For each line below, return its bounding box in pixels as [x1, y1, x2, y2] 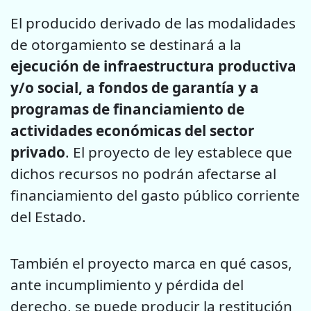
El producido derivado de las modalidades [10, 13, 296, 33]
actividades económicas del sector [10, 121, 254, 141]
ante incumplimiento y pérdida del [10, 274, 244, 294]
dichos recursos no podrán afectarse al [10, 164, 276, 184]
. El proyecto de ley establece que [65, 142, 292, 162]
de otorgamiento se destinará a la [10, 35, 242, 55]
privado [10, 142, 65, 162]
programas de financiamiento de [10, 99, 244, 119]
